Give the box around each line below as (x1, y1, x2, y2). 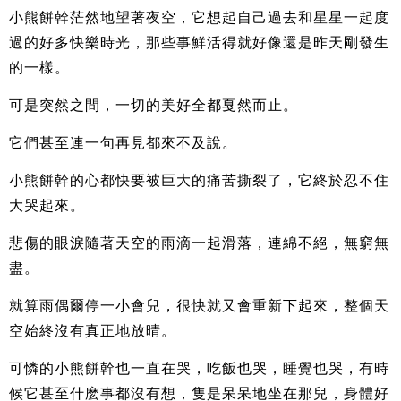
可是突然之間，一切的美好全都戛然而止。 (9, 98, 298, 114)
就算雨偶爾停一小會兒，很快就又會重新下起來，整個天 (9, 298, 389, 314)
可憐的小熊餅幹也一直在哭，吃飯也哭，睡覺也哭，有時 (9, 361, 389, 377)
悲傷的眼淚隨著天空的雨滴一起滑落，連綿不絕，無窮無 (9, 235, 389, 252)
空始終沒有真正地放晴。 (9, 323, 176, 339)
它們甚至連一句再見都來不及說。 (9, 135, 237, 151)
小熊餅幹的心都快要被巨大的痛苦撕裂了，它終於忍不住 (9, 173, 389, 189)
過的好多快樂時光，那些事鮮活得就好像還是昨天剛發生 (9, 35, 389, 51)
